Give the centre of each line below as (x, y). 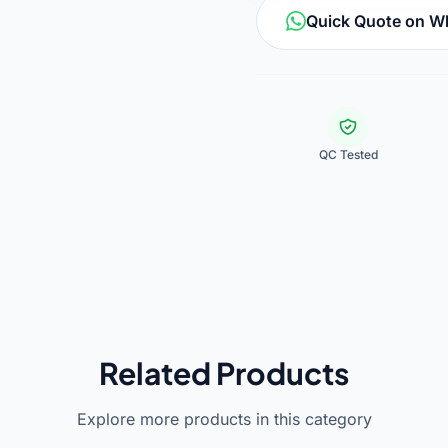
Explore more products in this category (224, 419)
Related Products (224, 373)
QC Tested (348, 154)
